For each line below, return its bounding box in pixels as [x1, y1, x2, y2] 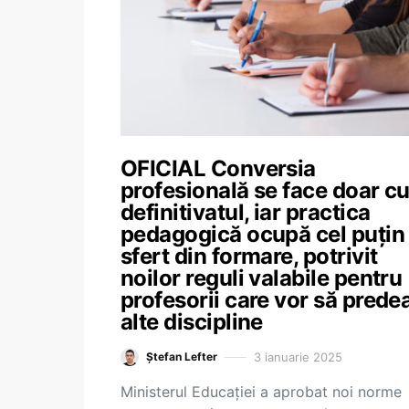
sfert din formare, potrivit [121, 243, 378, 269]
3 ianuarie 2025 [254, 349, 342, 364]
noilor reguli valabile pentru [121, 265, 403, 291]
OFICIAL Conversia [121, 155, 316, 182]
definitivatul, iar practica [121, 199, 371, 225]
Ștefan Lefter [146, 350, 217, 363]
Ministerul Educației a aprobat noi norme [121, 383, 402, 401]
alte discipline [121, 309, 263, 335]
